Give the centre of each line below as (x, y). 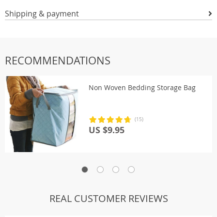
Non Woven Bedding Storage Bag (142, 87)
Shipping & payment (42, 14)
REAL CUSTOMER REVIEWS (108, 198)
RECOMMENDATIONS (58, 60)
